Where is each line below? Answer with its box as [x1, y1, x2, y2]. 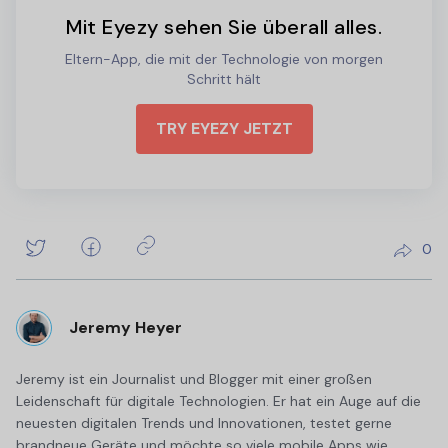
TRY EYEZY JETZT [155, 118, 293, 140]
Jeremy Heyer [69, 316, 182, 338]
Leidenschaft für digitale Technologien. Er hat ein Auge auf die [16, 392, 421, 411]
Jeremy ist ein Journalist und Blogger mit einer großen [16, 370, 372, 389]
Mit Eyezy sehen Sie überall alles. [66, 14, 382, 41]
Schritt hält [187, 70, 261, 89]
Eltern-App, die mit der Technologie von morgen [65, 50, 383, 69]
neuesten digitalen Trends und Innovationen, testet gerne [16, 414, 392, 433]
